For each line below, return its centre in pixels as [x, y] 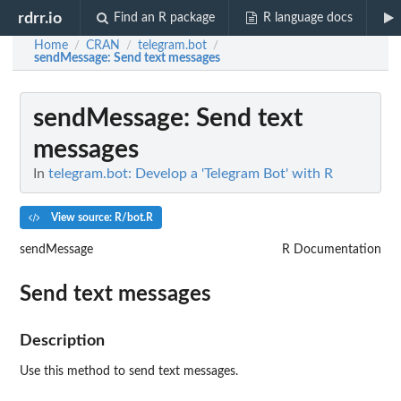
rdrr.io [40, 18]
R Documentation [332, 249]
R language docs [307, 18]
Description [62, 340]
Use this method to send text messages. [129, 371]
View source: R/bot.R [100, 217]
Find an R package [165, 18]
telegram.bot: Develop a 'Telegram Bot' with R [191, 174]
